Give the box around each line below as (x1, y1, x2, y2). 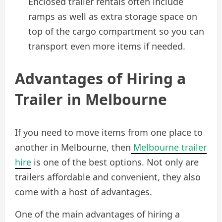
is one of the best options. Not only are (31, 156, 199, 168)
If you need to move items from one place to (15, 126, 203, 138)
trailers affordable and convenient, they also (15, 170, 201, 183)
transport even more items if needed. (28, 40, 185, 52)
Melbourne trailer (131, 141, 207, 153)
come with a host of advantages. (15, 185, 152, 198)
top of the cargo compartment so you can (28, 25, 204, 37)
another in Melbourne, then (15, 141, 131, 153)
